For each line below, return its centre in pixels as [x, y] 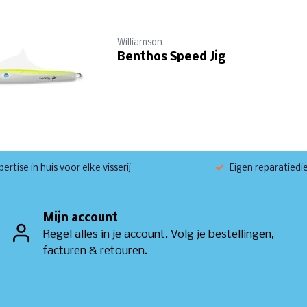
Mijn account [81, 218]
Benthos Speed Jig [171, 57]
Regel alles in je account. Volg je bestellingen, [159, 234]
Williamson [140, 43]
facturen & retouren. [95, 251]
